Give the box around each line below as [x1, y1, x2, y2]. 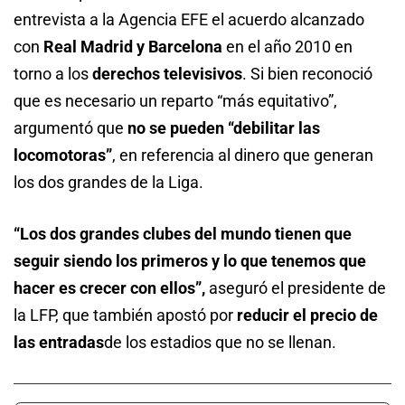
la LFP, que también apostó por [14, 306, 233, 325]
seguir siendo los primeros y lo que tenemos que [14, 251, 366, 271]
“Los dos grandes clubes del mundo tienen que [14, 224, 352, 244]
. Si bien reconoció [242, 64, 372, 84]
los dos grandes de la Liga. [14, 173, 203, 193]
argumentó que [14, 118, 124, 138]
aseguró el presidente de [209, 278, 386, 298]
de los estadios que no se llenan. [104, 333, 336, 353]
